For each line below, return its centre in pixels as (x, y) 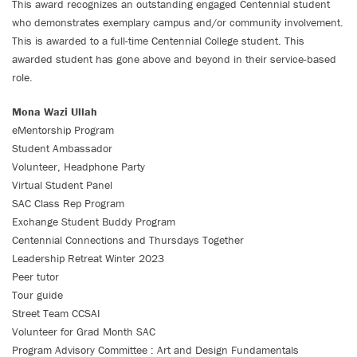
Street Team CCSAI (56, 313)
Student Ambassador (62, 148)
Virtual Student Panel (62, 185)
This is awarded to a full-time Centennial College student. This (158, 41)
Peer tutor (35, 277)
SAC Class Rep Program (68, 203)
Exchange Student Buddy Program (94, 222)
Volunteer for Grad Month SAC (84, 331)
